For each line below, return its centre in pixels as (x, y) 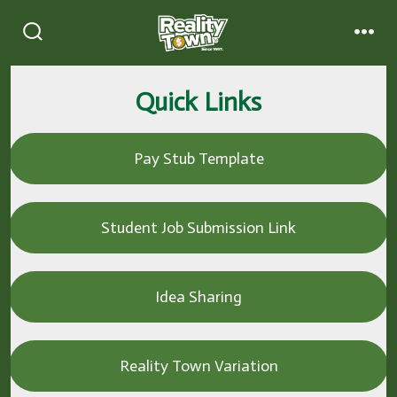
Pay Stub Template (198, 159)
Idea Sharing (198, 297)
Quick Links (198, 103)
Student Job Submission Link (198, 228)
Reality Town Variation (198, 366)
